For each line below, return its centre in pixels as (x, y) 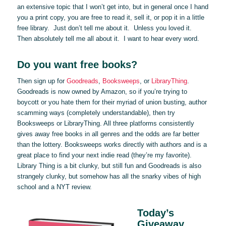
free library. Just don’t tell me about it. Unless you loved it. (105, 28)
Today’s (155, 213)
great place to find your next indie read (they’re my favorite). (105, 155)
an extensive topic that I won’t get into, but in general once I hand (112, 7)
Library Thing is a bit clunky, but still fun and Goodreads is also (109, 166)
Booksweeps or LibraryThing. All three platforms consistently (105, 124)
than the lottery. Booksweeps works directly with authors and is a (112, 145)
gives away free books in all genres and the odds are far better (108, 134)
